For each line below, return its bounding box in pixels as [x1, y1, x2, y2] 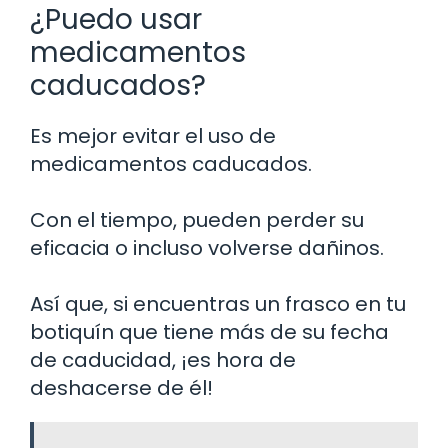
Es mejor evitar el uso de [30, 121, 276, 150]
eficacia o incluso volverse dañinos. [30, 233, 384, 262]
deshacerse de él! [30, 373, 213, 402]
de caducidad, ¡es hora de [30, 345, 296, 374]
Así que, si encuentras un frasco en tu [30, 289, 406, 318]
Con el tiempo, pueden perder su [30, 205, 364, 234]
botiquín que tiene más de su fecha [30, 317, 389, 346]
